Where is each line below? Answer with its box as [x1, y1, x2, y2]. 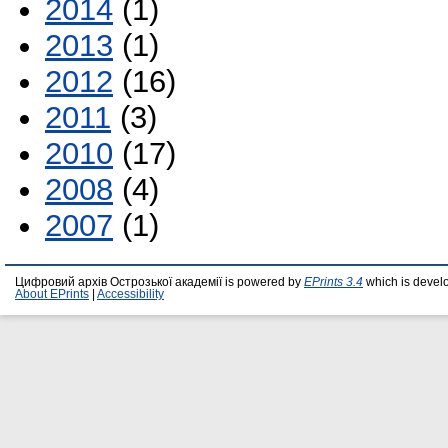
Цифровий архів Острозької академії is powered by [15, 276, 304, 289]
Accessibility [97, 288, 164, 301]
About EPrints [15, 288, 89, 301]
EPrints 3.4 [304, 276, 363, 289]
